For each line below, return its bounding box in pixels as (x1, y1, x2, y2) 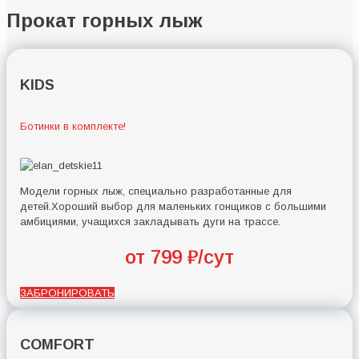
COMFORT (20, 337, 95, 353)
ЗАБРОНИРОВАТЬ (20, 287, 115, 300)
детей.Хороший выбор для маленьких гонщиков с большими (20, 200, 327, 213)
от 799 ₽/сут (125, 246, 234, 268)
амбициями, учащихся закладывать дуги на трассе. (20, 216, 281, 228)
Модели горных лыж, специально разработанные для (20, 185, 292, 198)
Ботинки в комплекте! (20, 120, 127, 133)
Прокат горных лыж (6, 9, 202, 31)
